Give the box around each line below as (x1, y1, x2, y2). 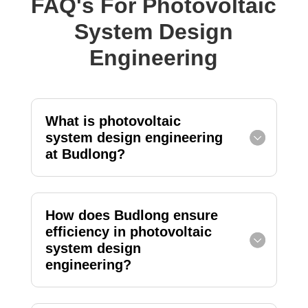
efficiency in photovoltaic (45, 224, 212, 240)
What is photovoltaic (45, 113, 181, 129)
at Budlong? (45, 146, 125, 162)
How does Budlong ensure (45, 208, 218, 223)
